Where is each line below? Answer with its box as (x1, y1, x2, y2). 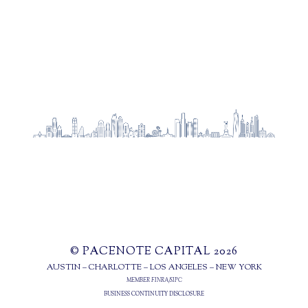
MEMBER (126, 276, 151, 285)
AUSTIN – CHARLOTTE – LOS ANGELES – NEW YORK (46, 261, 262, 274)
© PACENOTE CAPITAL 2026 (70, 244, 238, 260)
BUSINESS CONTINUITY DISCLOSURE (104, 290, 204, 298)
